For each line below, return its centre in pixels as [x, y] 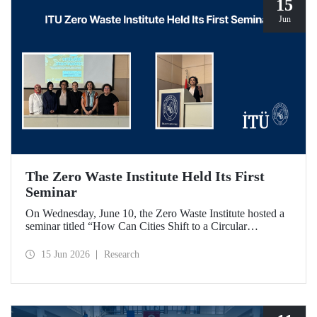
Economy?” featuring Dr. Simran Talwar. [117, 239]
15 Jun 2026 [65, 254]
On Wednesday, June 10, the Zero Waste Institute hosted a [155, 214]
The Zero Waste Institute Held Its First [145, 177]
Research [122, 254]
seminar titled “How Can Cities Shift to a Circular [136, 226]
